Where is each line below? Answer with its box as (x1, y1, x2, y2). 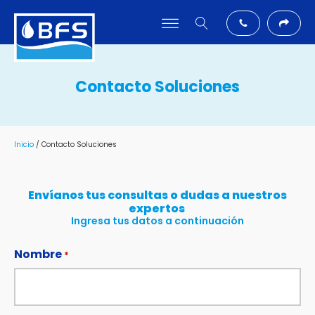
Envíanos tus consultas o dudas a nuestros (28, 187, 287, 203)
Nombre (14, 246, 62, 262)
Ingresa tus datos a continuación (71, 214, 244, 228)
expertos (128, 200, 187, 217)
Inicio (14, 139, 34, 150)
